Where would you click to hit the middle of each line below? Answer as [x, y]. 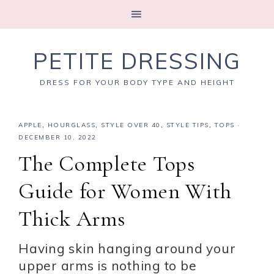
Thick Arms [72, 219]
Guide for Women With [125, 191]
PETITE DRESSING [137, 61]
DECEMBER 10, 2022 [57, 137]
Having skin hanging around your [127, 248]
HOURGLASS [71, 125]
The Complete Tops [107, 164]
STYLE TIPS [187, 125]
